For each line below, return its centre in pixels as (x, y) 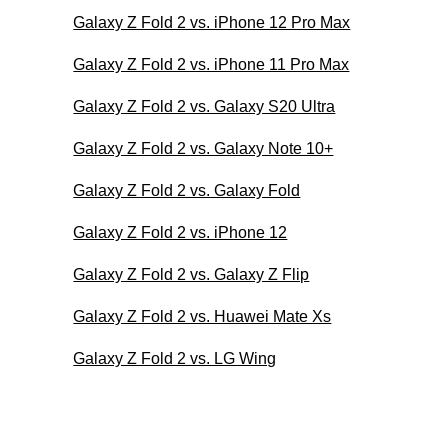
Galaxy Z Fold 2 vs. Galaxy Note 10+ (203, 148)
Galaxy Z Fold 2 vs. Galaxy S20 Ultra (204, 106)
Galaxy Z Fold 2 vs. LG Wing (175, 358)
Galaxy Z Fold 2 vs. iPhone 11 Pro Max (211, 64)
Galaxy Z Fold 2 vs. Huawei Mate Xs (202, 316)
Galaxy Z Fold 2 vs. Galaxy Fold (187, 190)
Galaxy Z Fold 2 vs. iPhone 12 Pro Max (212, 22)
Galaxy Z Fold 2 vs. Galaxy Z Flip (191, 274)
